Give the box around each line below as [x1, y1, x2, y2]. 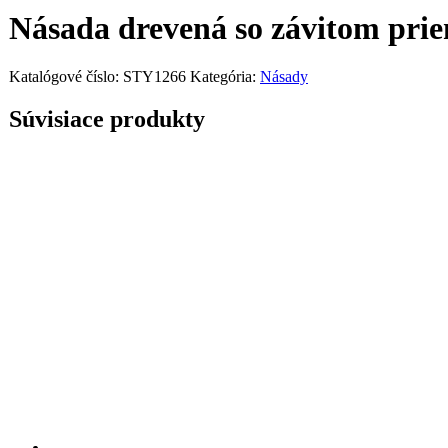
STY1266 [123, 68, 186, 86]
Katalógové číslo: [9, 68, 123, 86]
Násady [260, 68, 308, 86]
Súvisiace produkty [9, 106, 205, 133]
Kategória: [190, 68, 260, 86]
